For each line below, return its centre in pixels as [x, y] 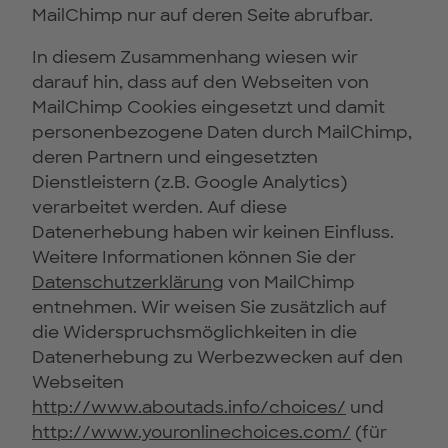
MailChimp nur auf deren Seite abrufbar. [202, 15]
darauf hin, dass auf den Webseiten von [200, 82]
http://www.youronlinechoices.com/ [191, 432]
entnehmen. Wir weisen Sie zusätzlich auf [209, 307]
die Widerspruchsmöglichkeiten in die [194, 332]
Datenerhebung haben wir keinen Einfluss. [213, 232]
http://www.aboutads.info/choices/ [189, 407]
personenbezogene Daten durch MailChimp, [222, 132]
